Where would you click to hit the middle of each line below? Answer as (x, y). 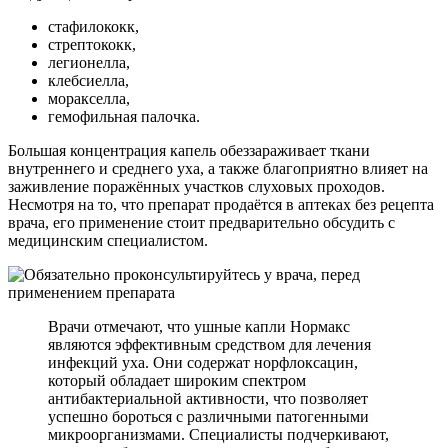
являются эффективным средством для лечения (209, 344)
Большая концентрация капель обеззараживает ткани (189, 150)
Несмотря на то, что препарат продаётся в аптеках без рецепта (221, 204)
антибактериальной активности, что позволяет (208, 398)
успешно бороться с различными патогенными (208, 416)
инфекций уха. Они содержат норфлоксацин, (203, 362)
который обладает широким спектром (177, 380)
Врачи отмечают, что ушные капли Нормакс (199, 326)
